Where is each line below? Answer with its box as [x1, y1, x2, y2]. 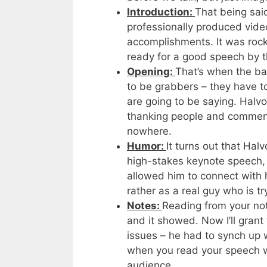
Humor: [127, 140, 166, 153]
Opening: [127, 66, 175, 78]
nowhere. [127, 125, 172, 138]
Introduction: [127, 6, 195, 18]
